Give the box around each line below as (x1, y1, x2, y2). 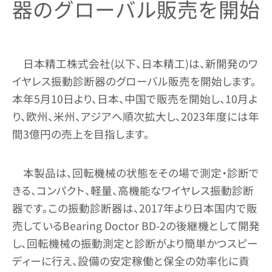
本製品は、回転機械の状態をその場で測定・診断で (22, 165, 259, 180)
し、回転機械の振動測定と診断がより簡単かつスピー (12, 235, 258, 251)
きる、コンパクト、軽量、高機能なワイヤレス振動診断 (12, 182, 254, 198)
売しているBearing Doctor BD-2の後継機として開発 (12, 217, 260, 233)
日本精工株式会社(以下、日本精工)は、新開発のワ (22, 55, 258, 71)
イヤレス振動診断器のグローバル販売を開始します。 (12, 73, 256, 89)
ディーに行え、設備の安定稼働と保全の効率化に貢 (12, 253, 250, 268)
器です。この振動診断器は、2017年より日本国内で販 (12, 200, 257, 216)
